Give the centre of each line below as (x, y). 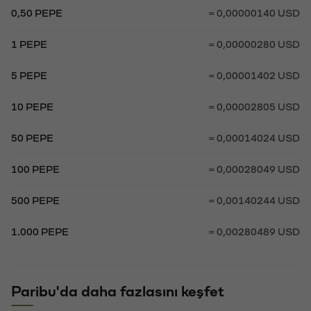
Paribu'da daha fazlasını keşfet (118, 292)
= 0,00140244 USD (254, 201)
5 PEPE (29, 76)
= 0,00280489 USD (254, 232)
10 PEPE (32, 107)
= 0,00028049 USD (254, 170)
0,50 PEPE (37, 14)
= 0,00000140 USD (254, 14)
